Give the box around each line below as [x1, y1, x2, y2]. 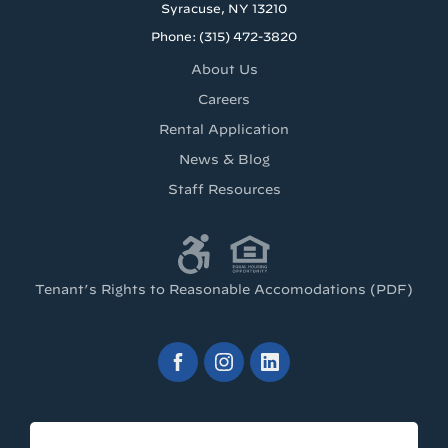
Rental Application [159, 121, 289, 137]
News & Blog [178, 151, 270, 167]
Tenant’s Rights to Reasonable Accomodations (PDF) [35, 281, 413, 297]
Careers [198, 91, 250, 107]
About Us [190, 61, 258, 77]
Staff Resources [167, 181, 281, 197]
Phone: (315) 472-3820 [151, 28, 297, 43]
